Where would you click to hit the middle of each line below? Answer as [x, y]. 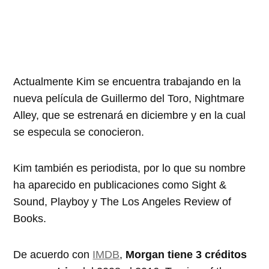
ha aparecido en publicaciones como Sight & [120, 185]
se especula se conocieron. [79, 132]
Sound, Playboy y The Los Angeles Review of [122, 201]
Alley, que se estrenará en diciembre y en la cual [130, 115]
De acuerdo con [53, 254]
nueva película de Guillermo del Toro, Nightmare [129, 98]
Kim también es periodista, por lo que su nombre [130, 168]
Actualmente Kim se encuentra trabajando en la [127, 81]
